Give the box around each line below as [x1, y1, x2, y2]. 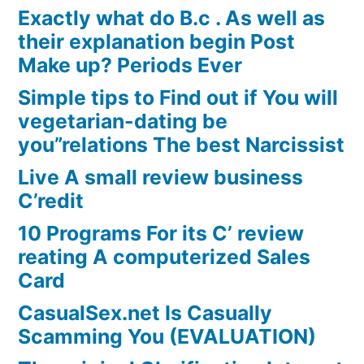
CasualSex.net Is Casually [18, 301, 272, 326]
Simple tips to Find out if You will [18, 85, 338, 110]
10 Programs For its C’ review [18, 221, 304, 246]
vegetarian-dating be [18, 109, 227, 134]
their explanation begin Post [18, 29, 295, 54]
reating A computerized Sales [18, 245, 310, 270]
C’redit [18, 188, 84, 214]
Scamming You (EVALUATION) [18, 324, 316, 349]
